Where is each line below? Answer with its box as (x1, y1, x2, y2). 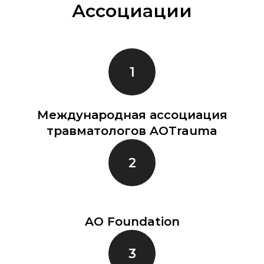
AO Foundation (84, 214, 180, 229)
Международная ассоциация (37, 108, 227, 123)
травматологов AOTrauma (47, 124, 217, 138)
